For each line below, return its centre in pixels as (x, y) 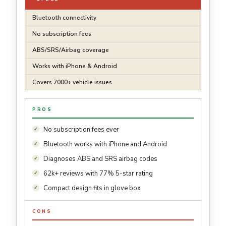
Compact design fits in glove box (92, 188)
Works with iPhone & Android (75, 66)
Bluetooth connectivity (64, 18)
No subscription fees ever (81, 130)
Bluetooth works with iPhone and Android (105, 145)
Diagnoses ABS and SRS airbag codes (100, 159)
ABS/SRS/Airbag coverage (71, 50)
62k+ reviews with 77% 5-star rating (98, 174)
